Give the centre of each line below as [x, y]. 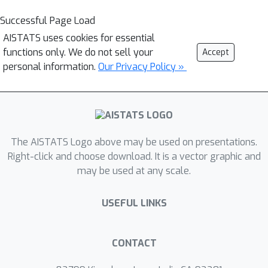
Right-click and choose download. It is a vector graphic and [134, 157]
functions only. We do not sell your [78, 52]
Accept [216, 52]
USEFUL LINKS [134, 203]
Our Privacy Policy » [142, 67]
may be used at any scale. [134, 171]
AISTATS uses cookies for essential [79, 38]
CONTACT [134, 243]
